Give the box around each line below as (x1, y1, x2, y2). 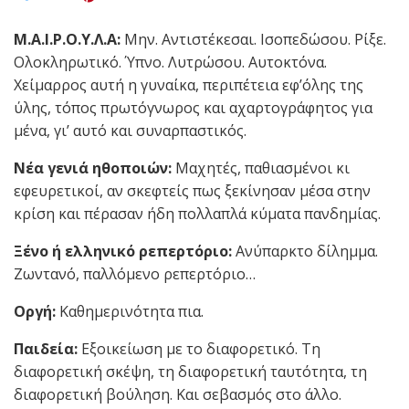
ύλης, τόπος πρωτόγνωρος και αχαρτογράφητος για (14, 98, 372, 119)
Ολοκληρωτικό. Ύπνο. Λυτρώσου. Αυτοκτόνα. (14, 52, 327, 73)
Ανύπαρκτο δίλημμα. (232, 241, 378, 262)
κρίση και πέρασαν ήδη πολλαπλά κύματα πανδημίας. (14, 204, 381, 225)
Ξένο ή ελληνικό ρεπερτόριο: (14, 241, 232, 262)
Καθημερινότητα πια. (56, 301, 204, 322)
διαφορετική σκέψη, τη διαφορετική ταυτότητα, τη (14, 362, 367, 383)
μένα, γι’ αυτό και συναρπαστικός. (14, 121, 246, 142)
